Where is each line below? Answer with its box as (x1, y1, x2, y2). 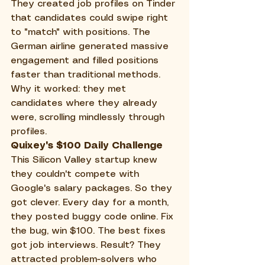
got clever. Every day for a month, (11, 198, 172, 207)
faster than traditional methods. (11, 70, 163, 79)
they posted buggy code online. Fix (11, 212, 176, 221)
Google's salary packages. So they (11, 184, 175, 193)
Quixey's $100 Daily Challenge (11, 141, 163, 150)
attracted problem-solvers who (11, 255, 160, 264)
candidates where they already (11, 99, 160, 108)
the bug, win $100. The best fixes (11, 227, 169, 235)
